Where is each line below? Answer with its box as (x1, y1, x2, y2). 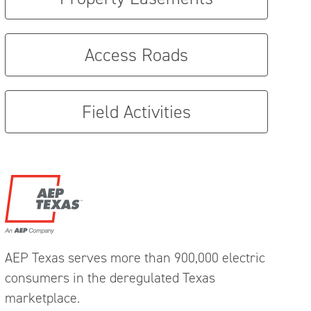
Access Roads (84, 43, 188, 67)
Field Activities (81, 100, 191, 124)
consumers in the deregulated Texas (5, 269, 215, 287)
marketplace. (5, 289, 80, 307)
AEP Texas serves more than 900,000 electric (5, 249, 265, 267)
